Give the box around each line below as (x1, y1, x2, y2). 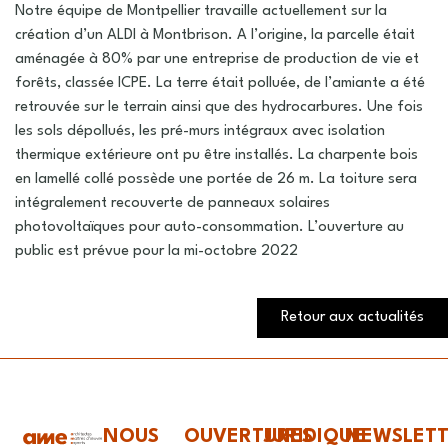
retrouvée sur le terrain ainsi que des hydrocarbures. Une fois (15, 100, 423, 115)
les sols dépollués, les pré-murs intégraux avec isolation (15, 124, 385, 139)
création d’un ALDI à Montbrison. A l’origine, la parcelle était (15, 28, 415, 43)
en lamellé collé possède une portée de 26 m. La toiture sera (15, 172, 417, 187)
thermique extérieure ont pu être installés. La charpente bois (15, 148, 418, 163)
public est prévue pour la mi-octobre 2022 (15, 244, 298, 259)
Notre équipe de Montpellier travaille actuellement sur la (15, 4, 387, 19)
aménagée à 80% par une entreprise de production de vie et (15, 52, 419, 67)
